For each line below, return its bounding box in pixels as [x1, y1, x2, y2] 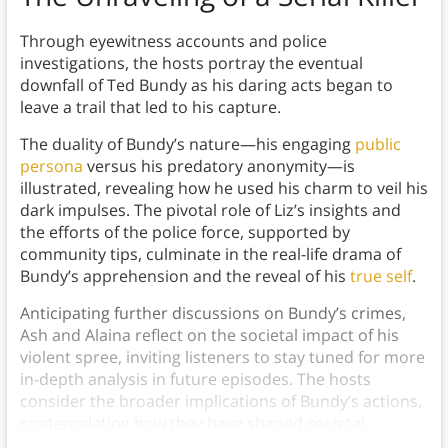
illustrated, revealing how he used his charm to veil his [19, 177, 428, 200]
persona [19, 155, 83, 178]
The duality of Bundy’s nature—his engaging [19, 133, 355, 156]
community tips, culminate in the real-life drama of [19, 243, 401, 266]
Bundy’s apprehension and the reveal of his [19, 265, 350, 288]
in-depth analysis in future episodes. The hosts [19, 368, 371, 391]
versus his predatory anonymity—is [82, 155, 355, 178]
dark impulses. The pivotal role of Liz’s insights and [19, 199, 401, 222]
